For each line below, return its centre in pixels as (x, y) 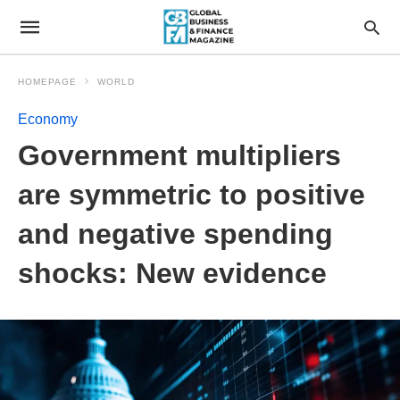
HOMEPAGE (47, 82)
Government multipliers (179, 155)
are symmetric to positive (192, 195)
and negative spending (175, 234)
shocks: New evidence (172, 273)
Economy (48, 119)
